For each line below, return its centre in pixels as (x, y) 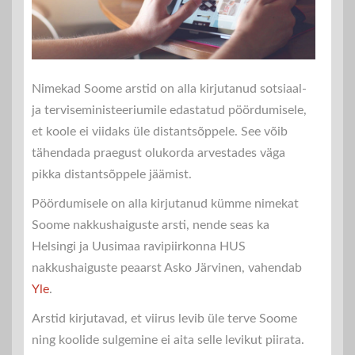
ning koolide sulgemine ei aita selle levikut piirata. (168, 340)
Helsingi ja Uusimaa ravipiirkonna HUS (139, 246)
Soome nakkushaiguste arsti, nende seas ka (151, 225)
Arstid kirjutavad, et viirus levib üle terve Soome (164, 318)
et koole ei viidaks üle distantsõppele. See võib (160, 131)
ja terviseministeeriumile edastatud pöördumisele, (169, 110)
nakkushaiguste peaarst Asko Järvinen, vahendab (167, 267)
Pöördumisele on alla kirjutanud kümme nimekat (165, 203)
